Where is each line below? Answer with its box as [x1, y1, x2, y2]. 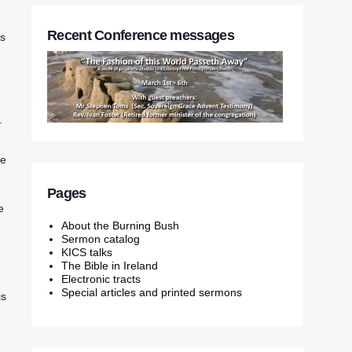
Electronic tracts [60, 273, 141, 286]
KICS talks [60, 246, 112, 259]
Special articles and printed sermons [60, 286, 242, 299]
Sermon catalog [60, 233, 140, 246]
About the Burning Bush [60, 219, 179, 233]
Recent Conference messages [47, 27, 234, 43]
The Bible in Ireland [60, 259, 158, 273]
